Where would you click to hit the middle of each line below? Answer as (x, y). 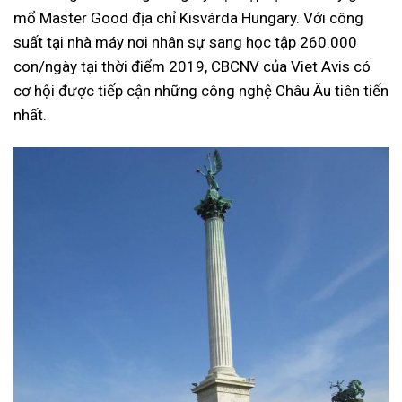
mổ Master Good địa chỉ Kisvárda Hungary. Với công (188, 18)
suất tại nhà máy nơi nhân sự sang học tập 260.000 (185, 43)
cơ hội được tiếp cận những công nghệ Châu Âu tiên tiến (201, 91)
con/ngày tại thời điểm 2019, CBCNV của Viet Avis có (192, 67)
